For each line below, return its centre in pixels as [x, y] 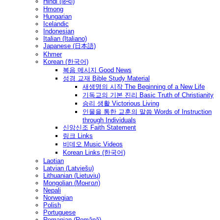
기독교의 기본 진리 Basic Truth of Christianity [148, 95]
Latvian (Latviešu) [69, 168]
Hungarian [57, 17]
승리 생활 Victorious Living [121, 104]
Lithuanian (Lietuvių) [72, 176]
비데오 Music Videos [93, 144]
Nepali [52, 191]
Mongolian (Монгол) [72, 183]
